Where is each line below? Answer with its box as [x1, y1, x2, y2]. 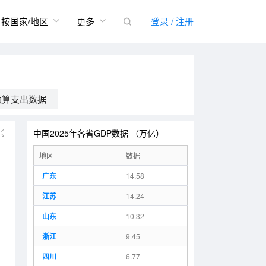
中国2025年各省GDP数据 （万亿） [33, 127, 164, 139]
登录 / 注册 [151, 15, 194, 27]
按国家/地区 [1, 15, 50, 27]
